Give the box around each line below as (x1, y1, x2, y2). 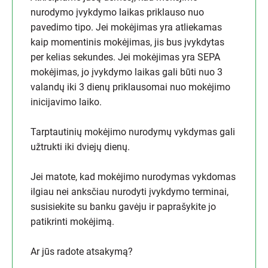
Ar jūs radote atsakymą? (31, 246, 133, 257)
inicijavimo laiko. (31, 96, 104, 108)
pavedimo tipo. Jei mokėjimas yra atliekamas (31, 22, 222, 33)
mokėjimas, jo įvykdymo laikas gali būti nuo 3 (31, 66, 223, 78)
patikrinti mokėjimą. (31, 216, 114, 227)
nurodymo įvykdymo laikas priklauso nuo (31, 7, 204, 18)
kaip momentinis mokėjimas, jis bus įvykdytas (31, 36, 224, 48)
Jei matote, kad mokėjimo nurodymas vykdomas (31, 171, 236, 182)
